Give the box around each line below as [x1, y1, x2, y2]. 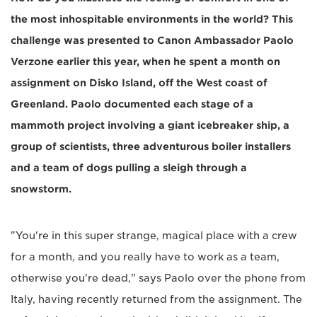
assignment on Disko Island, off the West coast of [11, 77, 267, 89]
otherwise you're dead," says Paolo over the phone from [11, 272, 306, 284]
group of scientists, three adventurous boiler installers [11, 141, 291, 153]
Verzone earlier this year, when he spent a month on [11, 56, 280, 68]
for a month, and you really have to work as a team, [11, 251, 279, 263]
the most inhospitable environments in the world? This [11, 13, 293, 25]
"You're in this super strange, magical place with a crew [11, 230, 297, 242]
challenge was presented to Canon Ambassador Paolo [11, 35, 294, 47]
